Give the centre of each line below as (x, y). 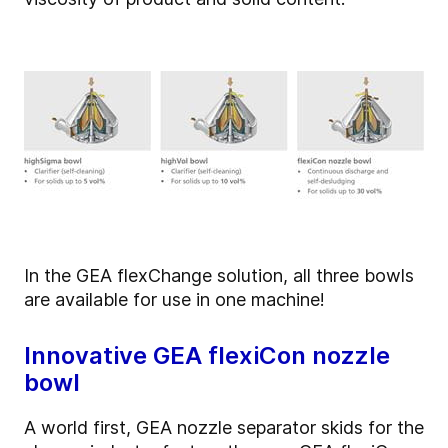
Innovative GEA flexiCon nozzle (207, 356)
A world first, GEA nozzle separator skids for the (224, 428)
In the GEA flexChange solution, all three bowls (219, 276)
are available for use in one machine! (174, 300)
